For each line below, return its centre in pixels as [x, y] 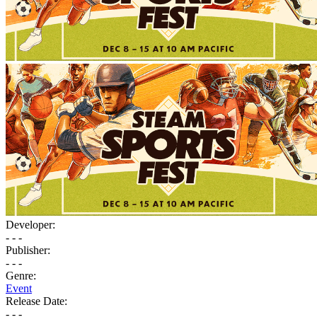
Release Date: [36, 301]
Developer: [30, 224]
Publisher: [28, 250]
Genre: [21, 275]
